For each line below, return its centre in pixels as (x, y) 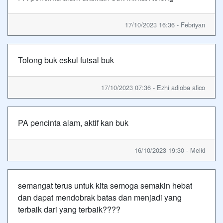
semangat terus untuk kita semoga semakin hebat (105, 185)
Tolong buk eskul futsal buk (66, 60)
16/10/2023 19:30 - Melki (170, 150)
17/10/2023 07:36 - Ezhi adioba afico (153, 87)
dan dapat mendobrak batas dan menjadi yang (100, 197)
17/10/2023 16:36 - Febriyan (165, 24)
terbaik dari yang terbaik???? (69, 209)
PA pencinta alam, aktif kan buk (73, 122)
